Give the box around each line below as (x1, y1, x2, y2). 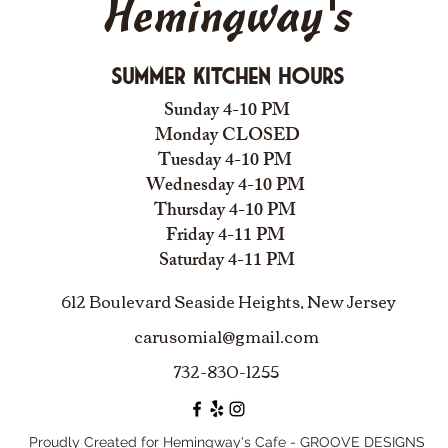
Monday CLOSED (154, 121, 300, 153)
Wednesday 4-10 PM (145, 171, 309, 203)
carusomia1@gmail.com (134, 321, 319, 351)
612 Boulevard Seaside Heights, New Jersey (57, 286, 396, 316)
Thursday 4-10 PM (154, 196, 300, 228)
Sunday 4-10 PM (164, 96, 290, 128)
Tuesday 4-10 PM (158, 146, 296, 178)
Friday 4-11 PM (165, 221, 289, 253)
